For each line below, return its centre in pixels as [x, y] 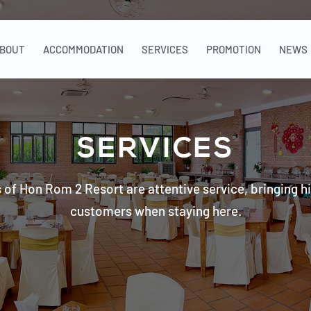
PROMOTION [234, 49]
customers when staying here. [155, 211]
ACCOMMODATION [83, 49]
